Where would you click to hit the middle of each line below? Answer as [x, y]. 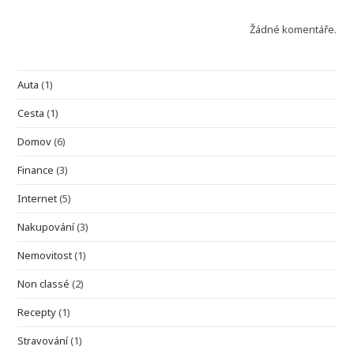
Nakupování [46, 226]
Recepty [37, 312]
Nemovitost [45, 255]
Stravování [43, 340]
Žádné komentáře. [293, 29]
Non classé [44, 283]
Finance [36, 169]
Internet [38, 198]
